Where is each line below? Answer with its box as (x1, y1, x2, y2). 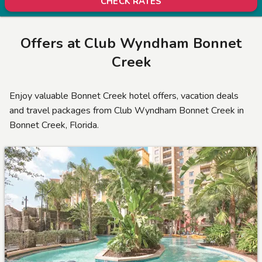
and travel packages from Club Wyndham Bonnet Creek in (9, 104, 244, 117)
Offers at (20, 33, 84, 53)
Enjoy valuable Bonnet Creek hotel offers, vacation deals (9, 89, 239, 102)
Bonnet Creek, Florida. (9, 118, 99, 132)
